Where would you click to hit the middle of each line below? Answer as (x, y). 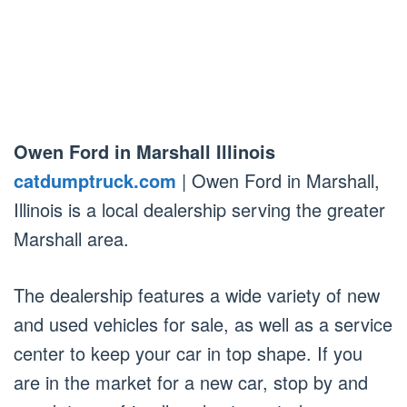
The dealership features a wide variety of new (197, 295)
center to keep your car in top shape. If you (188, 353)
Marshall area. (71, 239)
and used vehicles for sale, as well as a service (203, 324)
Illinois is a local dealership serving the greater (199, 210)
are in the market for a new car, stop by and (191, 382)
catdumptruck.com (95, 181)
